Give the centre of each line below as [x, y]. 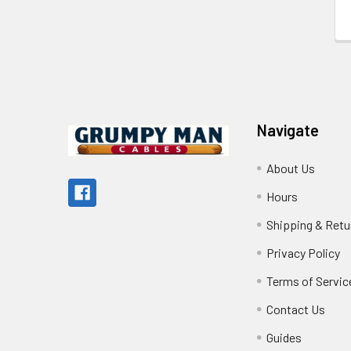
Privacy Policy [304, 252]
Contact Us [296, 309]
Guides [284, 337]
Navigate [288, 130]
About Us [291, 168]
